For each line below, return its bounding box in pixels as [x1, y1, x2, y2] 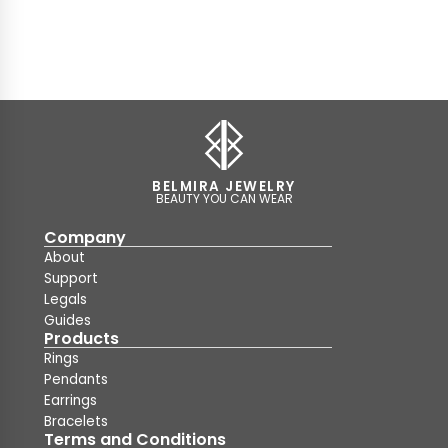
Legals [44, 290, 87, 309]
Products [44, 327, 119, 350]
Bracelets [44, 412, 108, 431]
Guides [44, 311, 91, 330]
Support [44, 269, 98, 288]
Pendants [44, 370, 108, 389]
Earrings [44, 391, 97, 410]
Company [44, 226, 126, 249]
